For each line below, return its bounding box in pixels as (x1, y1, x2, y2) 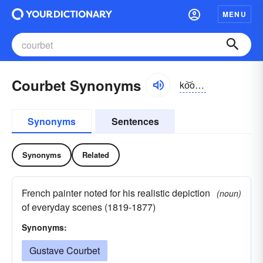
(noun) (217, 187, 241, 199)
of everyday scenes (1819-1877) (22, 200, 156, 214)
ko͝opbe (195, 77, 204, 92)
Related (82, 149, 109, 160)
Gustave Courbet (29, 244, 100, 257)
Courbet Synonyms (12, 75, 141, 95)
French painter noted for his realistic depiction (22, 186, 210, 200)
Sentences (111, 114, 159, 128)
